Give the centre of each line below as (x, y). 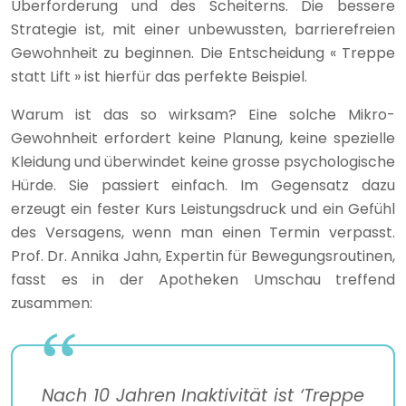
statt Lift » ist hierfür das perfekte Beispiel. (159, 77)
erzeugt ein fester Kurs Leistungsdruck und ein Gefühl (203, 209)
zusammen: (52, 304)
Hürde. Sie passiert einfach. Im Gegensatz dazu (203, 186)
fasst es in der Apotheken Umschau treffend (203, 280)
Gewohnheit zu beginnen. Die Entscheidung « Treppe (203, 53)
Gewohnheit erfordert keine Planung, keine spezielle (203, 139)
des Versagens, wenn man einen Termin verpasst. (203, 233)
